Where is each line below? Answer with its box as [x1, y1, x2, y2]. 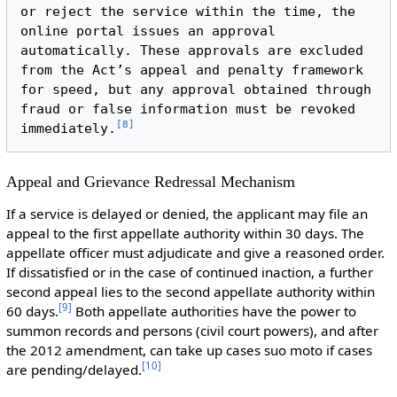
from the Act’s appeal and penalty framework [20, 61, 364, 78]
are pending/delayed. [5, 361, 142, 379]
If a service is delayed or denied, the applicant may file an [5, 205, 368, 223]
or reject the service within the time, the [20, 3, 356, 19]
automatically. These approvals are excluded [20, 42, 364, 58]
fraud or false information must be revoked [20, 100, 356, 117]
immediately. [20, 120, 117, 136]
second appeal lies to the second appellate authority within [5, 283, 375, 301]
